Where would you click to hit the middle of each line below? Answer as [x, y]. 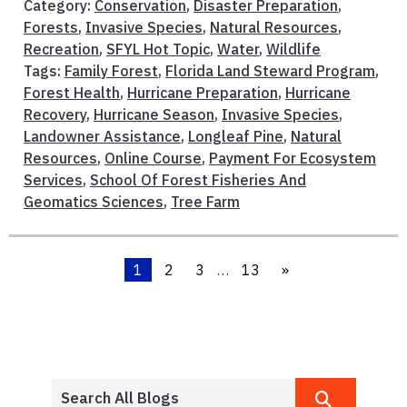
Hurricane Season [154, 114]
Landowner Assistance [102, 136]
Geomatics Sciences [94, 201]
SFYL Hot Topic [158, 49]
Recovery [55, 114]
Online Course [153, 158]
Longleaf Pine [236, 136]
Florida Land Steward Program [270, 70]
